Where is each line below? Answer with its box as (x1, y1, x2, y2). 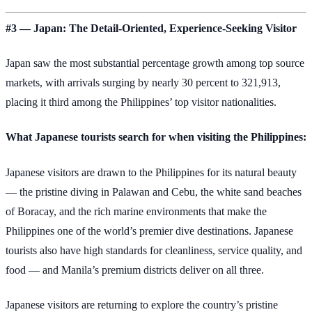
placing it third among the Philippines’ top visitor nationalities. (6, 96, 276, 109)
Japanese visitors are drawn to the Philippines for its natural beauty (6, 166, 297, 178)
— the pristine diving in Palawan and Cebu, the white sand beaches (6, 185, 302, 198)
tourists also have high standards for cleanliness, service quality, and (6, 244, 302, 256)
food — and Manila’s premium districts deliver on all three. (6, 263, 264, 276)
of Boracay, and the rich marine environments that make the (6, 205, 267, 217)
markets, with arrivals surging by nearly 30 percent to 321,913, (6, 77, 281, 89)
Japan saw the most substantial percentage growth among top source (6, 57, 304, 70)
